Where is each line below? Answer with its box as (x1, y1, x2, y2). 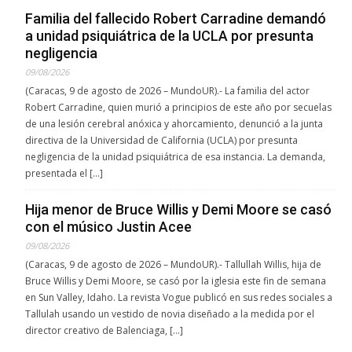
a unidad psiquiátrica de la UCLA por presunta (25, 27, 313, 44)
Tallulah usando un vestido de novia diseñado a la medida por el (25, 306, 314, 321)
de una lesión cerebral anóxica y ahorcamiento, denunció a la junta (25, 116, 323, 130)
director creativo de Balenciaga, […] (25, 323, 183, 337)
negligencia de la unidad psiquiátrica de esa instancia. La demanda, (25, 149, 325, 163)
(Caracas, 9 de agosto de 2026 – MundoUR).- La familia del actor (25, 83, 310, 97)
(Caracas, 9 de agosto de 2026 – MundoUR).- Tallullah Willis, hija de (25, 257, 321, 271)
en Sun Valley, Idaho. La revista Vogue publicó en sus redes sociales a (25, 290, 332, 304)
